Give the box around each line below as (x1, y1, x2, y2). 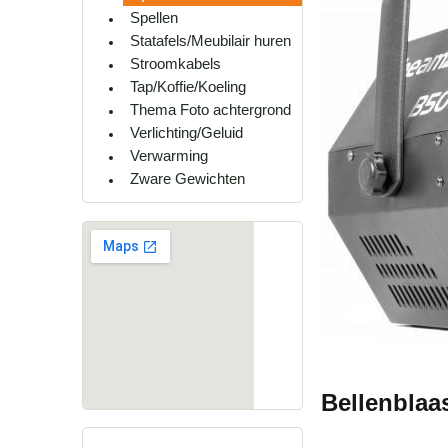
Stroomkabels (130, 55, 221, 73)
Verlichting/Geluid (130, 124, 243, 142)
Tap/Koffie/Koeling (130, 78, 246, 96)
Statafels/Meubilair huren (130, 32, 291, 50)
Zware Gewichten (130, 170, 245, 188)
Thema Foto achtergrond (130, 101, 291, 119)
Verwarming (130, 147, 208, 165)
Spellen (130, 9, 178, 27)
